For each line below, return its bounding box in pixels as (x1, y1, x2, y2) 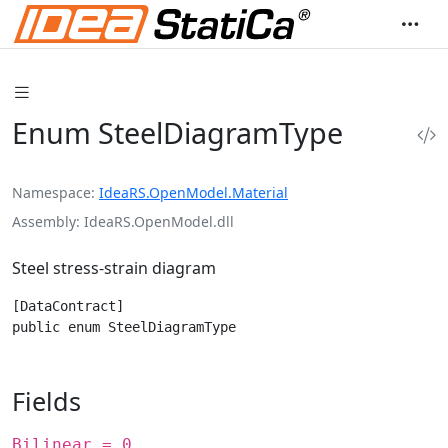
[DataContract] (12, 297, 124, 314)
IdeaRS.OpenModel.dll (84, 211, 234, 231)
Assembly (12, 211, 76, 231)
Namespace (12, 182, 91, 202)
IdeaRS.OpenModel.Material (99, 182, 288, 202)
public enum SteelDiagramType (12, 318, 236, 335)
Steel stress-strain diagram (12, 256, 216, 279)
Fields (12, 383, 81, 418)
